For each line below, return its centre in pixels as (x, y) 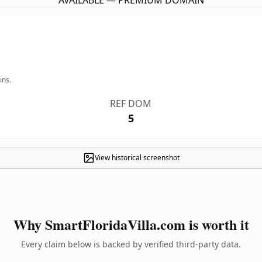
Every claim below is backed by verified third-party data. (131, 244)
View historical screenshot (137, 158)
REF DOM (131, 104)
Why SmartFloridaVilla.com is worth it (131, 224)
